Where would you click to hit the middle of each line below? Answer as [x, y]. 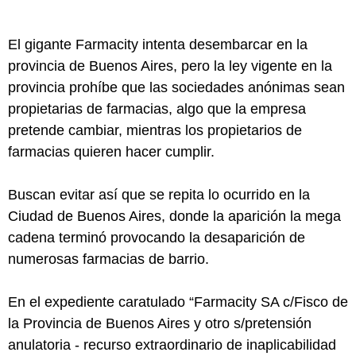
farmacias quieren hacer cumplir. [111, 152]
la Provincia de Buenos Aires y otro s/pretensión [160, 323]
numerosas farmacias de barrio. [108, 259]
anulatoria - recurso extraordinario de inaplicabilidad [172, 345]
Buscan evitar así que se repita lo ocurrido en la [159, 195]
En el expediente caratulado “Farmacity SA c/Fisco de [178, 302]
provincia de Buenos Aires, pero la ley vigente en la [170, 66]
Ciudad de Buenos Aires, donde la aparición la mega [174, 216]
